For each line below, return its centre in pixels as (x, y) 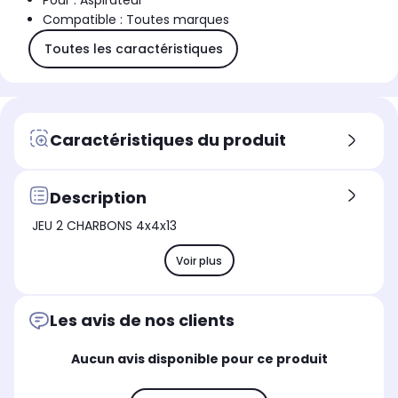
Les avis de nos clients (142, 321)
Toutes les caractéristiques (133, 48)
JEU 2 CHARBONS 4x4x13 (104, 226)
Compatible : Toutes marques (136, 20)
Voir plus (199, 260)
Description (98, 197)
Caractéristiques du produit (168, 139)
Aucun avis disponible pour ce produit (199, 359)
